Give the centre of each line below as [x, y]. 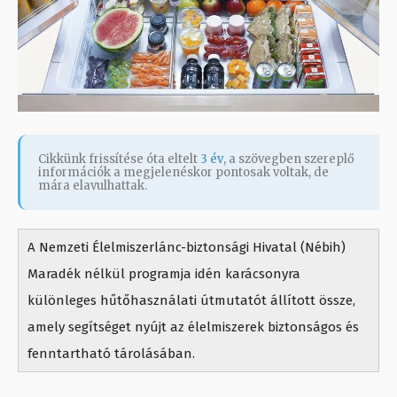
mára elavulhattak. [93, 185]
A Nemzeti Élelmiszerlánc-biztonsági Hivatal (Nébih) [187, 247]
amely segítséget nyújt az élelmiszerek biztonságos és [193, 327]
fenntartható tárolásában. [111, 353]
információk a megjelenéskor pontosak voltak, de [183, 172]
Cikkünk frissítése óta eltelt [119, 159]
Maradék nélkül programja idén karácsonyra [164, 273]
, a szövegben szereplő [289, 159]
